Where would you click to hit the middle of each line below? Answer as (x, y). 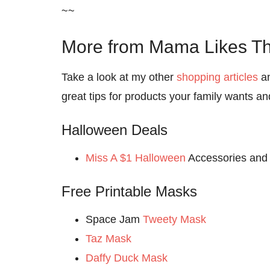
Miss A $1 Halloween (136, 158)
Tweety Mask (174, 219)
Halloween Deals (115, 130)
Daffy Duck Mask (127, 258)
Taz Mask (108, 239)
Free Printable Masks (129, 191)
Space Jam (114, 219)
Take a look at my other (119, 77)
